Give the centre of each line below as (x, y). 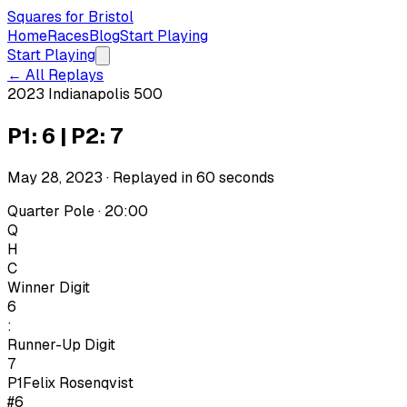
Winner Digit (49, 287)
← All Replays (55, 75)
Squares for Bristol (70, 17)
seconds (247, 177)
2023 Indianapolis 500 (85, 94)
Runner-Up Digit (61, 344)
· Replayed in (149, 177)
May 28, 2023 (55, 177)
